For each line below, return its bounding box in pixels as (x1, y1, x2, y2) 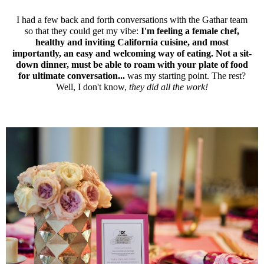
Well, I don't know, (56, 82, 129, 93)
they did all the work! (129, 82, 208, 93)
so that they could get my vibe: (25, 26, 141, 37)
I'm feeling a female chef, (141, 26, 239, 37)
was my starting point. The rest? (127, 71, 246, 81)
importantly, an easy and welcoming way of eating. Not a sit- (12, 48, 252, 59)
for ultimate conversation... (18, 71, 127, 81)
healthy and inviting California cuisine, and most (35, 37, 229, 48)
